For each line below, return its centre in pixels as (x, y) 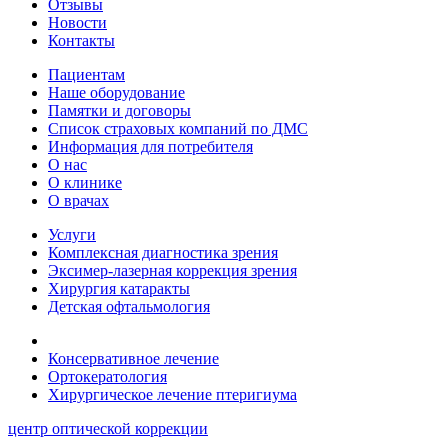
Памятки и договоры (119, 110)
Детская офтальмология (129, 306)
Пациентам (86, 74)
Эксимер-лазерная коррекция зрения (172, 270)
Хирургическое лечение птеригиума (172, 394)
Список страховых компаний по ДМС (178, 128)
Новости (77, 22)
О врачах (78, 200)
